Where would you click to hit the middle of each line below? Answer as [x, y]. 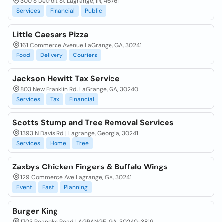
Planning [76, 187]
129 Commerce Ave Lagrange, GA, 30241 [76, 177]
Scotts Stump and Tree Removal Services [93, 123]
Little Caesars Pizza [50, 34]
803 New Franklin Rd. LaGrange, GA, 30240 [79, 89]
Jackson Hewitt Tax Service [66, 79]
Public [93, 11]
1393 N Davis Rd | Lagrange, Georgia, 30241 [79, 133]
